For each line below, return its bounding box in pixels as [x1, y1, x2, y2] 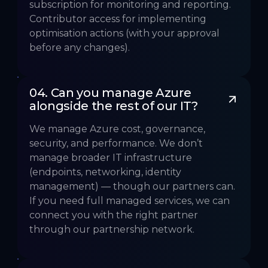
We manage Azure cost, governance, [29, 123, 205, 135]
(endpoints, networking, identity [29, 166, 181, 178]
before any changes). [29, 42, 130, 54]
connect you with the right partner [29, 209, 198, 221]
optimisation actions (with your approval [29, 28, 220, 39]
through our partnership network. [29, 224, 194, 236]
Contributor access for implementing [29, 13, 206, 25]
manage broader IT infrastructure [29, 152, 192, 164]
